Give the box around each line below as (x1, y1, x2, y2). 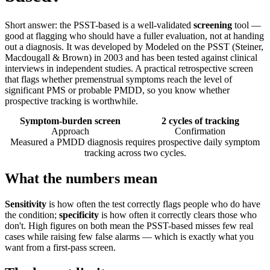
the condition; (5, 209, 59, 220)
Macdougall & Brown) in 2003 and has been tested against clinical (5, 52, 257, 63)
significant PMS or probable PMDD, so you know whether (5, 84, 230, 95)
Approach (51, 125, 89, 136)
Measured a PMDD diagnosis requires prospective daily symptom (10, 136, 260, 147)
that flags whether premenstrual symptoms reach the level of (5, 74, 232, 84)
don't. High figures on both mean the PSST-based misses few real (5, 220, 253, 231)
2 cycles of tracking (161, 115, 239, 126)
